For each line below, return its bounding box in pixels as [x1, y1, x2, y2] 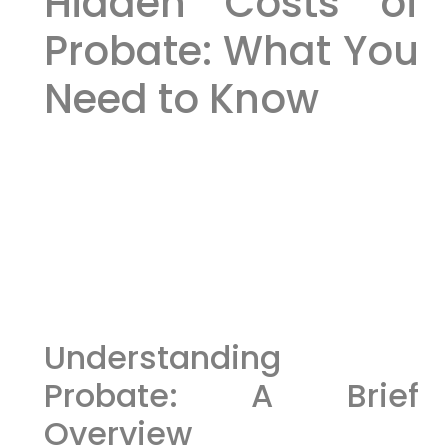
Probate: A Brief [43, 372, 419, 418]
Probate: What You [43, 22, 419, 79]
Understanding [43, 334, 281, 380]
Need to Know [43, 70, 319, 127]
